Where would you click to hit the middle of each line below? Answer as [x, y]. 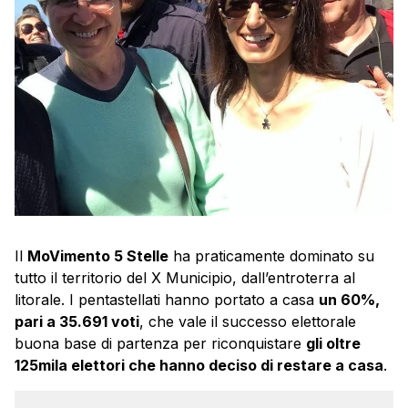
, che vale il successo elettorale [248, 322]
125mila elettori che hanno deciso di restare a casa [199, 366]
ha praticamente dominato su [271, 256]
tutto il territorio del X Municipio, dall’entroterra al [185, 278]
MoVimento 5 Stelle [98, 256]
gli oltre [333, 344]
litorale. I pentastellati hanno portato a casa [167, 300]
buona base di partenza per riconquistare [160, 344]
